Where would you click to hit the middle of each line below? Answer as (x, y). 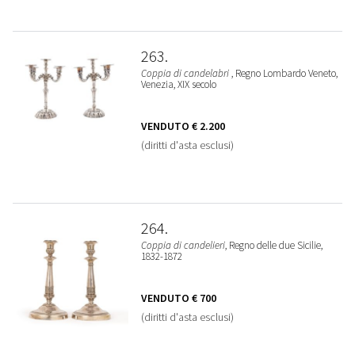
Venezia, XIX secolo (178, 84)
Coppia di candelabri (186, 73)
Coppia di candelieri (183, 245)
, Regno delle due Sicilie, (273, 245)
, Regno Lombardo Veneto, (284, 73)
